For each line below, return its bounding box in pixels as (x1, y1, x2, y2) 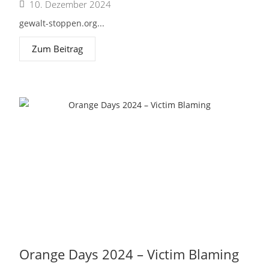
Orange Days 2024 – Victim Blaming (19, 245, 240, 263)
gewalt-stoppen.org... (19, 17, 105, 29)
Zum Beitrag (32, 43, 83, 55)
